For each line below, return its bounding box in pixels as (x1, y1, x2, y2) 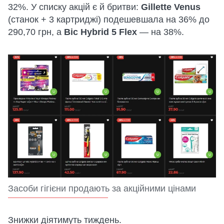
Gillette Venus (141, 1, 200, 12)
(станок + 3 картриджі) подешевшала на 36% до (8, 14, 209, 24)
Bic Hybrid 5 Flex (64, 26, 137, 37)
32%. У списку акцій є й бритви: (8, 1, 141, 12)
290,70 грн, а (8, 26, 64, 37)
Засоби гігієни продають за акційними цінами (8, 183, 196, 194)
